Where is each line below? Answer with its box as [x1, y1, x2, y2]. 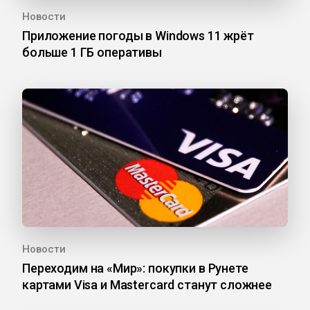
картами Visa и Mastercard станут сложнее [22, 277, 272, 292]
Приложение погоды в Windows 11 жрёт [22, 28, 254, 43]
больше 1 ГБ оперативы [22, 45, 162, 60]
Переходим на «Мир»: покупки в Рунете [22, 261, 248, 275]
